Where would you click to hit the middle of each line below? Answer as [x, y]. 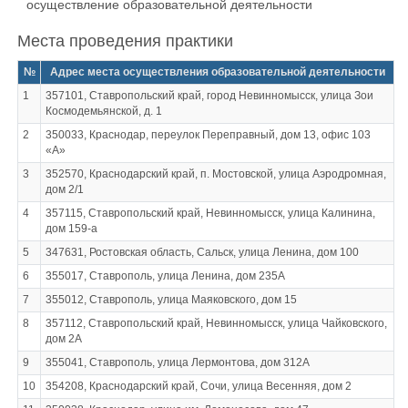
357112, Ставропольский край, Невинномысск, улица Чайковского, [216, 323]
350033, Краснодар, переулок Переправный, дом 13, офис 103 [208, 135]
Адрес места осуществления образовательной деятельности [217, 72]
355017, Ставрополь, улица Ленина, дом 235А [165, 276]
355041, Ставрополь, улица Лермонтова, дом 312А [177, 362]
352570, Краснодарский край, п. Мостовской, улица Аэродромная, [215, 174]
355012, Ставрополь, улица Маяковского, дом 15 [171, 300]
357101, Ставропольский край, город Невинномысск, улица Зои [209, 96]
